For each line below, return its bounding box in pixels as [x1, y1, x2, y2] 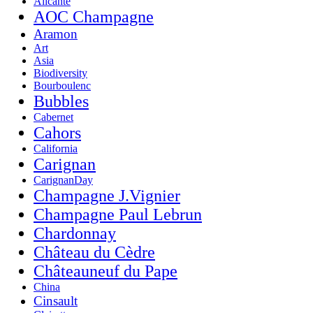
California [34, 142, 78, 154]
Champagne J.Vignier [34, 186, 180, 205]
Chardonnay [34, 224, 116, 242]
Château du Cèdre [34, 242, 155, 261]
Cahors [34, 123, 81, 142]
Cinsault [34, 293, 78, 308]
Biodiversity [34, 66, 87, 79]
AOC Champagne [34, 7, 154, 26]
